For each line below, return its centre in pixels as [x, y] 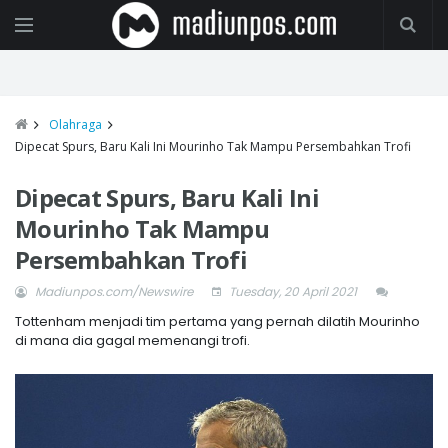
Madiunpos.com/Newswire [114, 291]
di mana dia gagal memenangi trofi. [132, 340]
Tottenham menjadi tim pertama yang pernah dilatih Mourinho [217, 321]
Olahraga [75, 124]
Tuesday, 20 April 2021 [291, 291]
